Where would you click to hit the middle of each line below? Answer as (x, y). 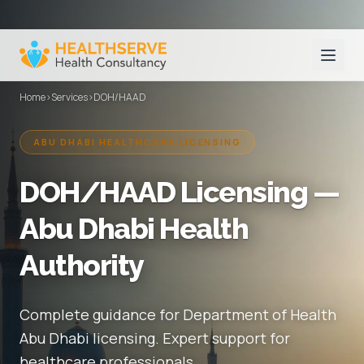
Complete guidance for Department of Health (178, 314)
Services (69, 97)
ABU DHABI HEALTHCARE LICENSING (138, 142)
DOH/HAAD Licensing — (179, 192)
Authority (82, 265)
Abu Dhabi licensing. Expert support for (155, 338)
